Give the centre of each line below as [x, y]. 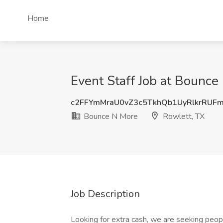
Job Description [105, 194]
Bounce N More [110, 116]
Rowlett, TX [183, 116]
